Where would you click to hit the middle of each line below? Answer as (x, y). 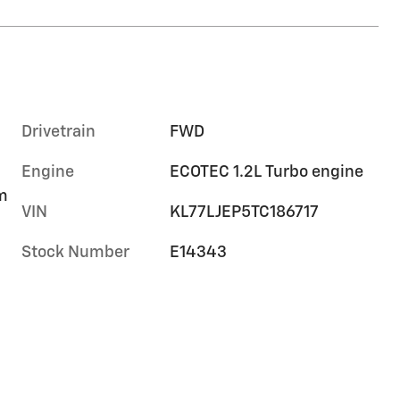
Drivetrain (58, 133)
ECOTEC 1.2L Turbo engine (267, 173)
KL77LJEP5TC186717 (245, 213)
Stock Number (75, 253)
